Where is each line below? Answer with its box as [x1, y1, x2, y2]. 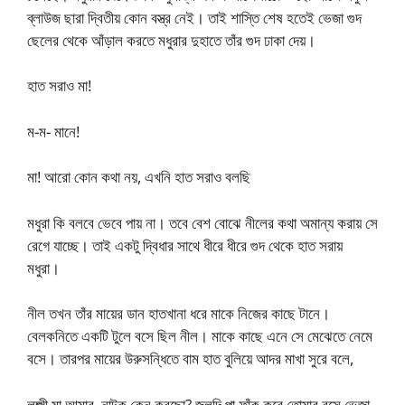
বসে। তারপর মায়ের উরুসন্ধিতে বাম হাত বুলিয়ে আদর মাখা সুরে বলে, [27, 348, 353, 370]
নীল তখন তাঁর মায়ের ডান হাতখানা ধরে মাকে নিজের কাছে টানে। [27, 303, 330, 325]
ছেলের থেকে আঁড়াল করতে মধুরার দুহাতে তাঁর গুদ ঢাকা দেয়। [27, 29, 316, 51]
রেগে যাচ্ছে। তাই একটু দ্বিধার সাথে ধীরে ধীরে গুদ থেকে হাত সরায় [27, 234, 343, 256]
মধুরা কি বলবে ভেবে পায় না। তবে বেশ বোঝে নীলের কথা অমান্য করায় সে [27, 212, 378, 233]
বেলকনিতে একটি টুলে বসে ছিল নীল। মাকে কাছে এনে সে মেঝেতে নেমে [27, 325, 372, 347]
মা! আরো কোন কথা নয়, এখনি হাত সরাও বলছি [27, 166, 250, 188]
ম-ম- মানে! [27, 120, 80, 142]
